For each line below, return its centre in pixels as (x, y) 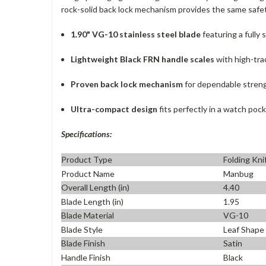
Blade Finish (83, 243)
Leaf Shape (244, 229)
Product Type (87, 160)
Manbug (239, 173)
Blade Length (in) (92, 201)
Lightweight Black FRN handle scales (143, 59)
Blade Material (88, 216)
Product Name (88, 173)
